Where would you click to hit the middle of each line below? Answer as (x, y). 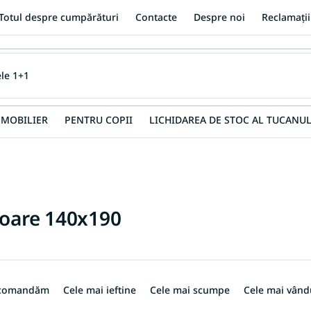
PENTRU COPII (99, 120)
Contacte (157, 17)
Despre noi (220, 17)
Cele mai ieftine (100, 290)
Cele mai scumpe (190, 290)
